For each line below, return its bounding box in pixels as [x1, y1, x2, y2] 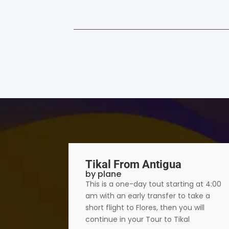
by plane [85, 168, 122, 180]
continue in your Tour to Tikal [85, 214, 190, 225]
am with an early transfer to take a [85, 191, 211, 201]
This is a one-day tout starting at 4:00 [85, 179, 222, 190]
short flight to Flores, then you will [85, 202, 205, 213]
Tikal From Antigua [85, 158, 182, 171]
